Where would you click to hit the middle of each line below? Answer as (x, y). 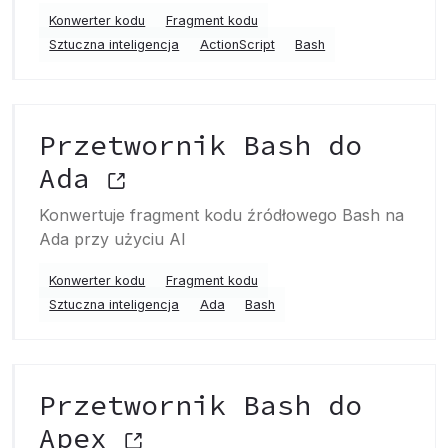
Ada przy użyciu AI (112, 239)
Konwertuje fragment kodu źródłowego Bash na (221, 215)
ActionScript (237, 44)
